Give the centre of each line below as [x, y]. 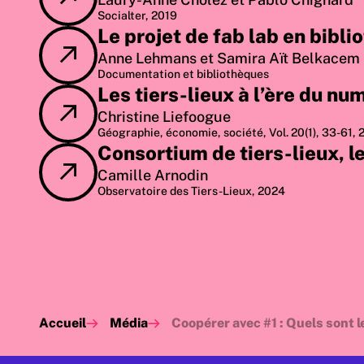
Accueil [63, 323]
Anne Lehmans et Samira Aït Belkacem [229, 58]
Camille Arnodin [153, 175]
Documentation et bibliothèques [183, 74]
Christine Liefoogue [164, 117]
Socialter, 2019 [137, 16]
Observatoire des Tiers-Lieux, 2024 [191, 191]
